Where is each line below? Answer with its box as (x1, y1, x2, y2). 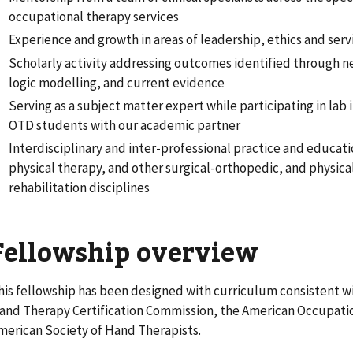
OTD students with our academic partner (9, 116, 241, 134)
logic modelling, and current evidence (9, 73, 225, 91)
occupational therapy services (9, 8, 180, 26)
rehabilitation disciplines (9, 179, 153, 197)
